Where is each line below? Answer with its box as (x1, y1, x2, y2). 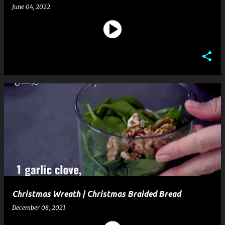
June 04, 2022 (12, 3, 50, 11)
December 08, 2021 (12, 204, 65, 211)
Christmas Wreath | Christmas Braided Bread (12, 189, 181, 198)
